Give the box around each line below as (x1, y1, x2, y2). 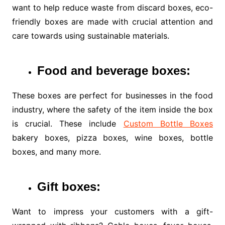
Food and (37, 64, 92, 78)
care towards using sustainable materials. (12, 31, 169, 41)
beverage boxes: (95, 64, 190, 78)
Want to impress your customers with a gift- (12, 206, 213, 217)
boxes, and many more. (12, 147, 101, 157)
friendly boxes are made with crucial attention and (12, 17, 213, 27)
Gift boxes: (37, 180, 100, 194)
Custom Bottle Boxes (123, 119, 213, 129)
